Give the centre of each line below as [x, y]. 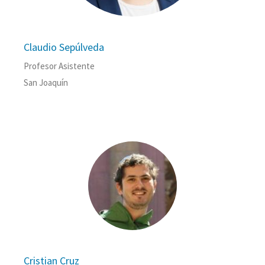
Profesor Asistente [59, 66]
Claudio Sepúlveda [64, 47]
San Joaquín [46, 83]
